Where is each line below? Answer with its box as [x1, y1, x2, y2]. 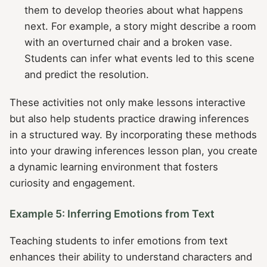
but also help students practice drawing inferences [10, 112, 249, 125]
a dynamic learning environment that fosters [10, 160, 218, 173]
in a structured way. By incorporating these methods [10, 128, 257, 141]
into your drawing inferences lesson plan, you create [10, 144, 257, 157]
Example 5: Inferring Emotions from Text [10, 207, 215, 221]
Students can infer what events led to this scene [24, 52, 255, 64]
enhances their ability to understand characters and [10, 251, 252, 263]
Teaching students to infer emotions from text [10, 235, 228, 247]
